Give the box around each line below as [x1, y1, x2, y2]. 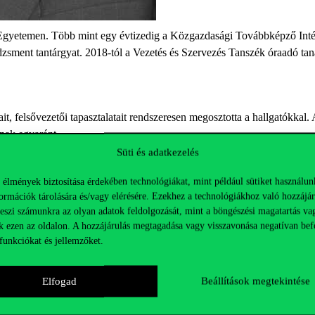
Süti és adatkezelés [116, 146, 199, 157]
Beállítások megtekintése [201, 275, 310, 287]
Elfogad [42, 275, 77, 287]
